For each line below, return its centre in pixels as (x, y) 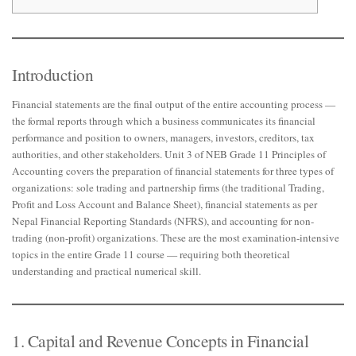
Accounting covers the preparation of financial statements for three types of (173, 171)
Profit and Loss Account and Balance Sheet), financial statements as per (164, 205)
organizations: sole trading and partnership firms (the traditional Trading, (168, 188)
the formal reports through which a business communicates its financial (164, 121)
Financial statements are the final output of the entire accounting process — (174, 104)
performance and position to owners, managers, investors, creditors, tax (163, 138)
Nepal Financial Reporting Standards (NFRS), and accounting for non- (163, 221)
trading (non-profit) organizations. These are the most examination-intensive (176, 238)
